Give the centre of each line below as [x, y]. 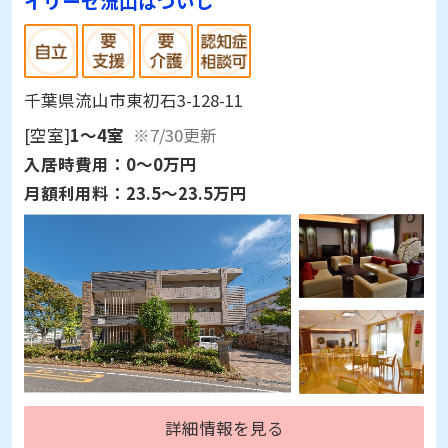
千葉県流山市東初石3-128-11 [133, 99]
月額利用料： [74, 192]
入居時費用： [74, 163]
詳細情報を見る [224, 428]
